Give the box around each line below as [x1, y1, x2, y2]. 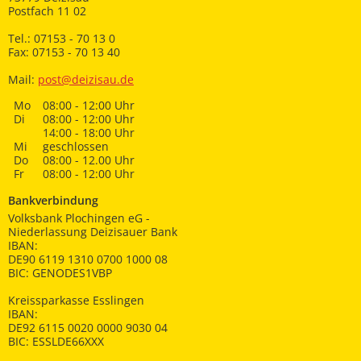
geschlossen [43, 138, 110, 154]
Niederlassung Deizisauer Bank [8, 224, 180, 240]
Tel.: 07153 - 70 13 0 [8, 31, 115, 47]
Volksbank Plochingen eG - [8, 210, 156, 226]
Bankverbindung [8, 192, 98, 208]
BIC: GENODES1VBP [8, 265, 112, 281]
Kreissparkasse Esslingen [8, 293, 144, 309]
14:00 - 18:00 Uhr [43, 124, 135, 140]
